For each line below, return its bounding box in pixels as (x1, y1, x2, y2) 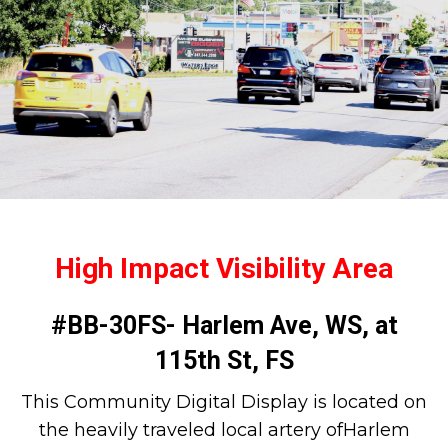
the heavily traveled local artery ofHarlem (38, 418, 410, 441)
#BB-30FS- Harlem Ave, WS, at (50, 310, 398, 340)
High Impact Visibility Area (55, 251, 393, 285)
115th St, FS (154, 345, 294, 375)
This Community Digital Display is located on (21, 390, 427, 413)
